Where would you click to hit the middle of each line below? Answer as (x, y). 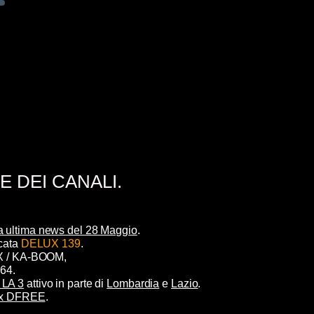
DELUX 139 (50, 243)
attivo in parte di (66, 283)
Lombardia (133, 283)
